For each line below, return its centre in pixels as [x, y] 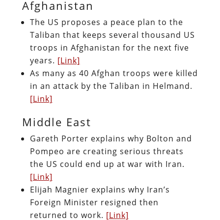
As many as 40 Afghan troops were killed [114, 73]
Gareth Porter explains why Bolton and [111, 138]
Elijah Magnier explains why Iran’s [100, 189]
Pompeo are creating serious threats [107, 151]
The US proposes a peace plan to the [106, 22]
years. [43, 60]
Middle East [56, 122]
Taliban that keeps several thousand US [112, 35]
